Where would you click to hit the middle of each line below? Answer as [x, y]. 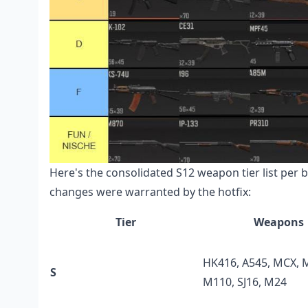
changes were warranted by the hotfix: [150, 192]
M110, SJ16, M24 [245, 282]
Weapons [278, 222]
